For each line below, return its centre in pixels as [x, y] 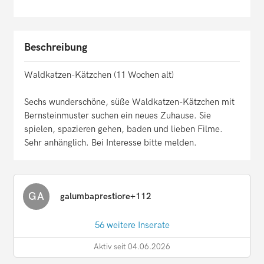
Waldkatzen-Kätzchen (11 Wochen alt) [99, 75]
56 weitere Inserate [132, 225]
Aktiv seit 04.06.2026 [132, 247]
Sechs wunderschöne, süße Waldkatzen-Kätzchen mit [129, 102]
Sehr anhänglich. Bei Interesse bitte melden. [110, 143]
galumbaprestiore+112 [106, 197]
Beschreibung [56, 48]
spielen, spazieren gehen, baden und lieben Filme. [123, 129]
